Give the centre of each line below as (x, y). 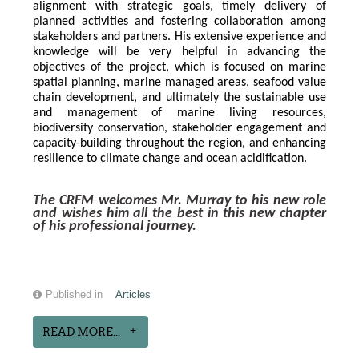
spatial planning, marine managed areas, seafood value (179, 83)
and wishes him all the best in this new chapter (179, 214)
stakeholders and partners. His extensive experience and (179, 37)
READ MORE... (82, 332)
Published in (75, 295)
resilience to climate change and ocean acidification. (170, 159)
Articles (133, 295)
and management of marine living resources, (179, 113)
